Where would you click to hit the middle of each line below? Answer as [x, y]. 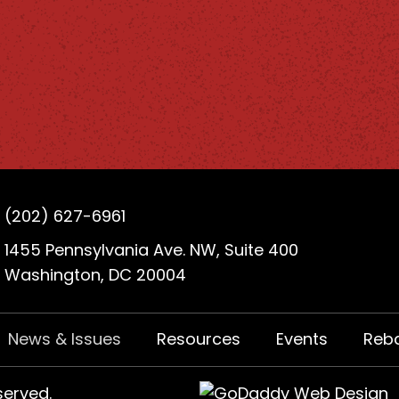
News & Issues [65, 338]
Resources [199, 338]
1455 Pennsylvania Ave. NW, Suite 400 [152, 249]
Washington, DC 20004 [96, 274]
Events [302, 338]
